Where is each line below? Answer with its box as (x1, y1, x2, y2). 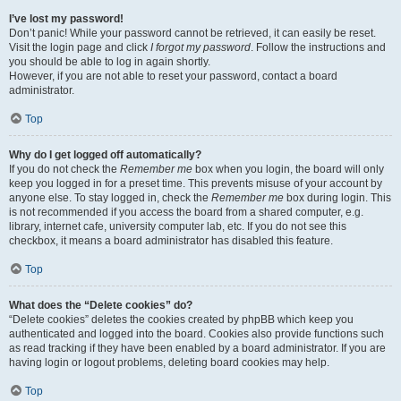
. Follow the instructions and (251, 41, 386, 54)
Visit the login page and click (9, 41, 150, 54)
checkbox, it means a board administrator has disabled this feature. (9, 235, 333, 247)
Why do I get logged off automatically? (9, 149, 201, 161)
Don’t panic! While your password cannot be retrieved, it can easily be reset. (9, 27, 376, 39)
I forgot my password (150, 41, 251, 54)
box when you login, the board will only (192, 163, 384, 175)
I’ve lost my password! (9, 13, 124, 25)
